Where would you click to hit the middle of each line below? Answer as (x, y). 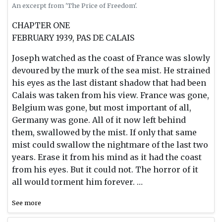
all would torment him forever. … (77, 182)
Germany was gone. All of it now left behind (99, 120)
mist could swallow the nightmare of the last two (110, 144)
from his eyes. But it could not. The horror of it (105, 169)
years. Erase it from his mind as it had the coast (107, 157)
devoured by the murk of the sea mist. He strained (111, 70)
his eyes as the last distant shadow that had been (109, 83)
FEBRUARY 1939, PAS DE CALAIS (73, 37)
